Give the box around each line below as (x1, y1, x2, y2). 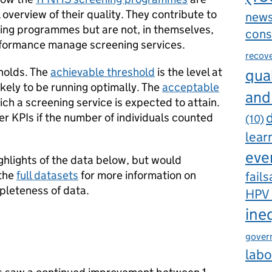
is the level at (155, 65, 222, 79)
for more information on (78, 168, 196, 182)
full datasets (16, 168, 78, 182)
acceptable (162, 80, 219, 94)
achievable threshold (50, 65, 155, 79)
